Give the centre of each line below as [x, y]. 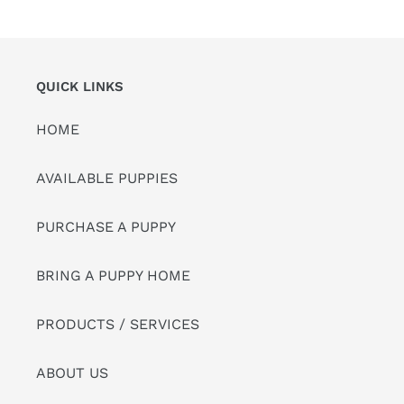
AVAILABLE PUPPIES [107, 179]
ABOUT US [72, 373]
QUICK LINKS [80, 86]
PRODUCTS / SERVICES [118, 325]
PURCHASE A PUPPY [106, 227]
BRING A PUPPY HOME [113, 276]
